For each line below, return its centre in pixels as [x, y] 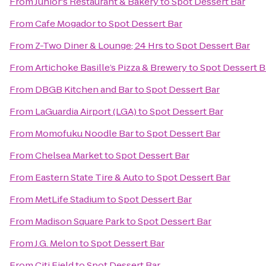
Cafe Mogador [65, 23]
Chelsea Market [69, 155]
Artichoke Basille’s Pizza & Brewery [111, 67]
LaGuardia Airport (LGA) [86, 111]
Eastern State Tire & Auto [89, 177]
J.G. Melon [56, 243]
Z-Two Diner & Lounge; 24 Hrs [99, 45]
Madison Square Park [80, 221]
